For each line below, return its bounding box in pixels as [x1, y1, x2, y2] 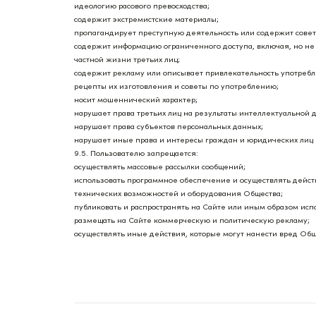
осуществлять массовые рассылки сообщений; [74, 162, 245, 171]
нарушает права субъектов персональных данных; [74, 121, 263, 131]
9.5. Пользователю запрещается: [74, 148, 198, 158]
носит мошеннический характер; [74, 95, 197, 104]
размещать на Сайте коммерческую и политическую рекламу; [74, 215, 310, 225]
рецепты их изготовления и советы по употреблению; [74, 81, 279, 91]
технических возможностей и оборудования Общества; [74, 188, 283, 198]
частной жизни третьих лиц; [74, 54, 180, 64]
